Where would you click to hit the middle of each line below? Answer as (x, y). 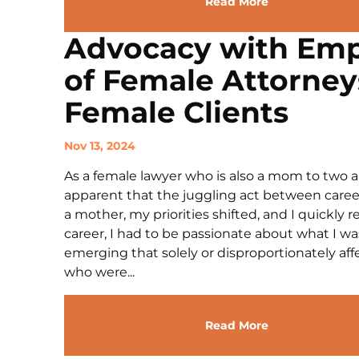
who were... (99, 272)
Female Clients (176, 112)
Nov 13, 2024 (100, 146)
